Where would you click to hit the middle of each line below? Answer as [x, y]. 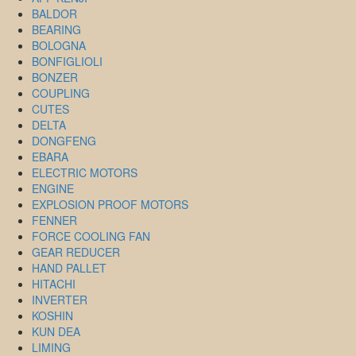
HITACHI [54, 283]
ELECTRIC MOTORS [85, 172]
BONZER [55, 77]
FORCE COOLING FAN [91, 236]
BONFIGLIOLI [67, 61]
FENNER [54, 220]
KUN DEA [56, 331]
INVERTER [60, 299]
